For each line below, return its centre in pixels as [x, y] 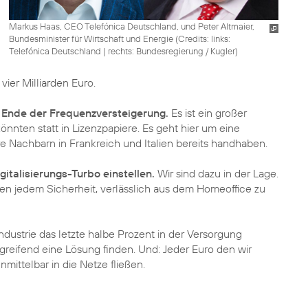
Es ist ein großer [208, 113]
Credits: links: [204, 38]
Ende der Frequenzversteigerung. [85, 113]
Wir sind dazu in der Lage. [217, 173]
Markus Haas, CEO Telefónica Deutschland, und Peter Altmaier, [131, 26]
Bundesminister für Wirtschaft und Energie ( [93, 38]
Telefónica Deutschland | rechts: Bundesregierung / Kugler [122, 51]
